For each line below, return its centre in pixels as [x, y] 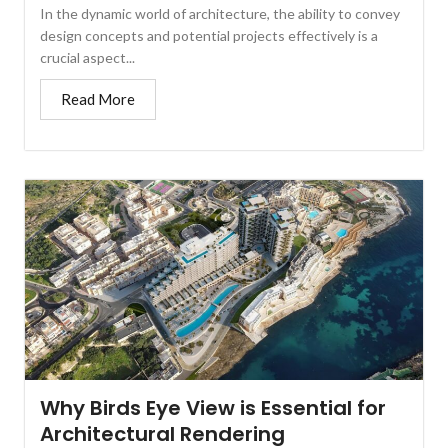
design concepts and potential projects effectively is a [209, 35]
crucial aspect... [88, 57]
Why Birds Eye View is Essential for [213, 407]
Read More [98, 98]
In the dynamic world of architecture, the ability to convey [220, 13]
